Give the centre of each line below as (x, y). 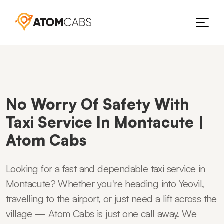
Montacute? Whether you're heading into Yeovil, (105, 184)
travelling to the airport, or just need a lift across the (111, 199)
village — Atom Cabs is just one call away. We (101, 214)
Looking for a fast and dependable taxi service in (106, 169)
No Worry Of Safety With (98, 104)
